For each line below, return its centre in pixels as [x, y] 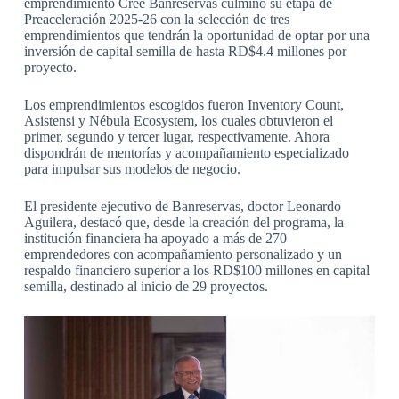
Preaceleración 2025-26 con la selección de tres [156, 20]
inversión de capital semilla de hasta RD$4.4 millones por [185, 52]
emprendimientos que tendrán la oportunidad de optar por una [196, 36]
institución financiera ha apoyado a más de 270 [155, 239]
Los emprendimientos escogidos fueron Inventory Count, [183, 105]
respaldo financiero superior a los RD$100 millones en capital [196, 271]
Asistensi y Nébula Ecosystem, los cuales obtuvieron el [178, 121]
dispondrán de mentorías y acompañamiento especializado [186, 153]
